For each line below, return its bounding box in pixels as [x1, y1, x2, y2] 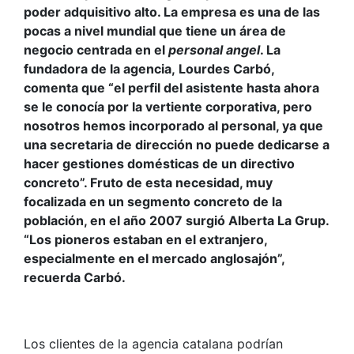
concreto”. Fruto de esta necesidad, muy [24, 175, 273, 191]
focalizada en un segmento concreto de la [24, 194, 282, 210]
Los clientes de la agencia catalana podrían [24, 336, 283, 352]
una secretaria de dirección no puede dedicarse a [24, 137, 330, 153]
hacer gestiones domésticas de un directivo [24, 156, 295, 172]
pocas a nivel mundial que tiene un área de [24, 23, 286, 40]
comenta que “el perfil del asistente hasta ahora [24, 80, 319, 96]
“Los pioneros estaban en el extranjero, [24, 232, 267, 248]
